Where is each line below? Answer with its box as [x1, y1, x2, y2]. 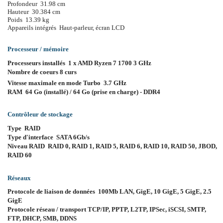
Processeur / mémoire [7, 45, 69, 53]
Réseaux [7, 174, 31, 182]
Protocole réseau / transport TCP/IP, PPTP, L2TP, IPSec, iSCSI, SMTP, [7, 206, 206, 214]
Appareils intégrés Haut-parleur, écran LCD [7, 23, 124, 31]
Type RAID [7, 124, 40, 132]
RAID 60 [7, 151, 32, 159]
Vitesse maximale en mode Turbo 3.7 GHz [7, 79, 126, 87]
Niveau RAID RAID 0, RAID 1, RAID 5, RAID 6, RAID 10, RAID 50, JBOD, [7, 142, 217, 150]
